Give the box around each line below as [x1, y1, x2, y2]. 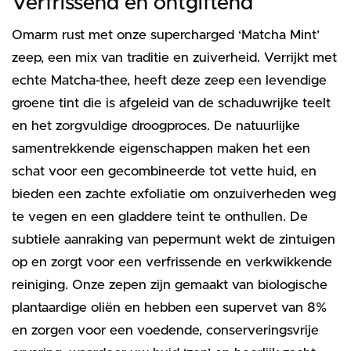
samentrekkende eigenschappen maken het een [12, 141, 310, 155]
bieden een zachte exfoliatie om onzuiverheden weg [12, 186, 336, 201]
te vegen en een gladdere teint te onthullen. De [12, 209, 308, 223]
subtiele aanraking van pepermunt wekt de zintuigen [12, 232, 335, 246]
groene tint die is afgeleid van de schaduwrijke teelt [12, 96, 331, 110]
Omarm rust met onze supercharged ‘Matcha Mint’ [12, 27, 320, 42]
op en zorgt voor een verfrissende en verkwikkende [12, 255, 332, 269]
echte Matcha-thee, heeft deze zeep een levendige [12, 73, 327, 87]
